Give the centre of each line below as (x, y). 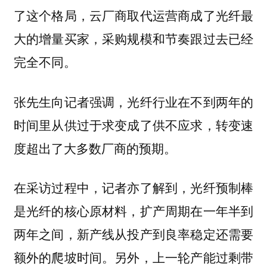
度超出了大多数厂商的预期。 (95, 148)
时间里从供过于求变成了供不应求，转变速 (133, 124)
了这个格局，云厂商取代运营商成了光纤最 (133, 15)
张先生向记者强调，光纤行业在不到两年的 (133, 101)
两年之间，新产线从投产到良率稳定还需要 (133, 234)
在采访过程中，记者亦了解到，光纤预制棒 (133, 187)
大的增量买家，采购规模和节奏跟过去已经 (133, 38)
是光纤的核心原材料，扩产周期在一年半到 (133, 211)
